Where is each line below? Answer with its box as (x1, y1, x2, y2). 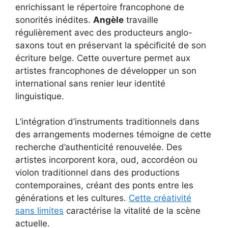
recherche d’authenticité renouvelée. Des (15, 142, 182, 153)
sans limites (15, 206, 64, 216)
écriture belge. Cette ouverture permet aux (15, 52, 190, 63)
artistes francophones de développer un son (15, 65, 196, 76)
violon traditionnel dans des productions (15, 167, 180, 178)
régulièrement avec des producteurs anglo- (15, 27, 192, 38)
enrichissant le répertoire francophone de (15, 2, 184, 12)
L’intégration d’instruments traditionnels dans (15, 117, 199, 127)
